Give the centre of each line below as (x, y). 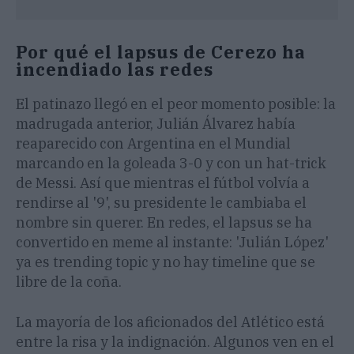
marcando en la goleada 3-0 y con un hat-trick (171, 164)
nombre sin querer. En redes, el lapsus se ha (164, 223)
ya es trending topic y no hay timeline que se (166, 262)
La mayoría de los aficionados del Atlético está (170, 322)
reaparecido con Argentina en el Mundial (153, 144)
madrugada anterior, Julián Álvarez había (156, 124)
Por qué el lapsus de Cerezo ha (161, 52)
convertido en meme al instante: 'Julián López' (172, 243)
